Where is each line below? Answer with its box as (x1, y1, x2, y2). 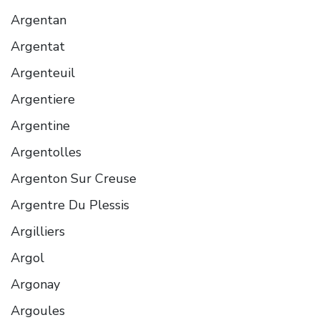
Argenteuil (11, 64, 75, 81)
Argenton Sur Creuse (11, 169, 136, 187)
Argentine (11, 116, 70, 134)
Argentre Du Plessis (11, 196, 129, 214)
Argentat (11, 37, 65, 55)
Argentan (11, 11, 66, 29)
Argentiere (11, 90, 75, 108)
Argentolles (11, 143, 81, 161)
